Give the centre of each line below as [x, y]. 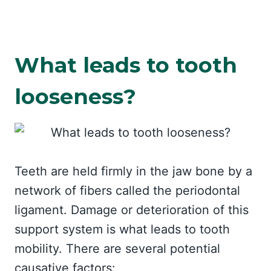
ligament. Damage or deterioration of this [132, 210]
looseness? [75, 96]
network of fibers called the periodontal [127, 191]
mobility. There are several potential [117, 249]
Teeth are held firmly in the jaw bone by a [133, 171]
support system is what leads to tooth [122, 229]
